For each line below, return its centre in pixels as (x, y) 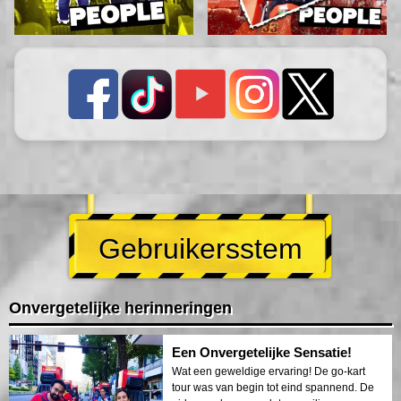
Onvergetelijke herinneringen (120, 307)
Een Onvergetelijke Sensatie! (262, 352)
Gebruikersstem (200, 248)
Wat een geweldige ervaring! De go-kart (269, 371)
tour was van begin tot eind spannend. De (273, 387)
